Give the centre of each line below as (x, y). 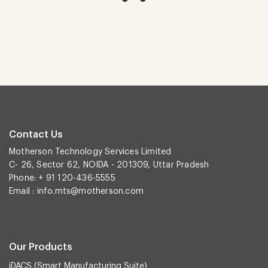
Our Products (41, 247)
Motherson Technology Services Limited (90, 152)
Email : (23, 192)
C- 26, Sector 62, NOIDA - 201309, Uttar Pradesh (109, 165)
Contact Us (36, 135)
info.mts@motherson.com (90, 192)
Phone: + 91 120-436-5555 (62, 179)
